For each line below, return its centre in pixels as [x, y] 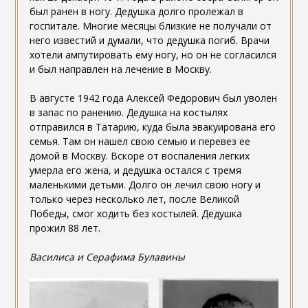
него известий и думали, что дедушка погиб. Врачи [149, 41]
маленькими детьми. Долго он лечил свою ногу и [145, 185]
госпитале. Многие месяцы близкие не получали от [150, 26]
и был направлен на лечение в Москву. [120, 69]
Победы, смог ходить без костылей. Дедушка [135, 214]
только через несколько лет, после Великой [134, 199]
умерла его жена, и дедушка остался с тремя [135, 170]
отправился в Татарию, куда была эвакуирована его [152, 127]
